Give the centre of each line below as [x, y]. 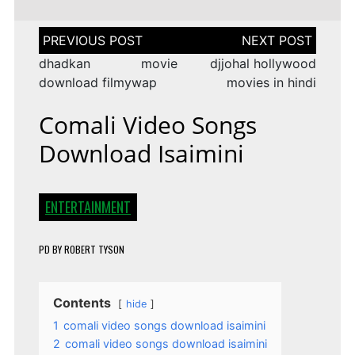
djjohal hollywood [263, 64]
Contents [82, 303]
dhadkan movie [108, 64]
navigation [70, 49]
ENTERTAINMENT [88, 207]
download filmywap [97, 83]
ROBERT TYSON [94, 250]
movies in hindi [272, 83]
